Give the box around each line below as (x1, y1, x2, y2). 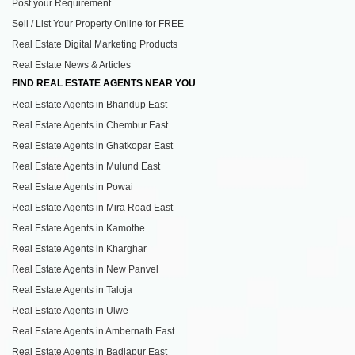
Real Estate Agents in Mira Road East (12, 201, 173, 213)
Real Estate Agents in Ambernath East (12, 325, 174, 337)
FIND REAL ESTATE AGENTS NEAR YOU (12, 77, 196, 89)
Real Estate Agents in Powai (12, 181, 133, 193)
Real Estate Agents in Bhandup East (12, 98, 167, 110)
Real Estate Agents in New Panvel (12, 263, 158, 275)
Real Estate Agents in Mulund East (12, 160, 160, 172)
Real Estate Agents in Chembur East (12, 119, 168, 131)
